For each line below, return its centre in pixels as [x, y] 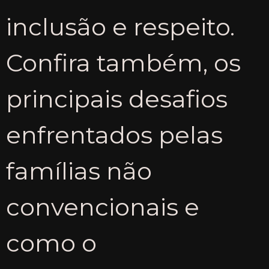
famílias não [79, 171]
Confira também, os [123, 62]
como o [51, 243]
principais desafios [117, 98]
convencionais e [103, 207]
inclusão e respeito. [120, 26]
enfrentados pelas [114, 134]
